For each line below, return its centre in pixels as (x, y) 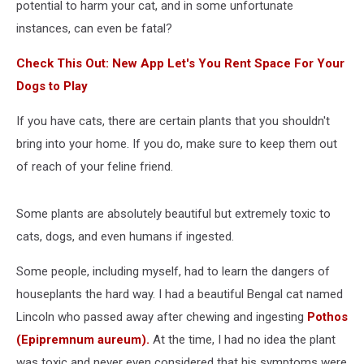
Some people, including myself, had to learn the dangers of (173, 271)
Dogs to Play (52, 86)
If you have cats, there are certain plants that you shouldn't (173, 121)
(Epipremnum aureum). (83, 340)
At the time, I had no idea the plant (243, 340)
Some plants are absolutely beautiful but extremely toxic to (173, 214)
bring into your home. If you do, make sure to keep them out (177, 144)
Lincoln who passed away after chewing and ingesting (162, 317)
